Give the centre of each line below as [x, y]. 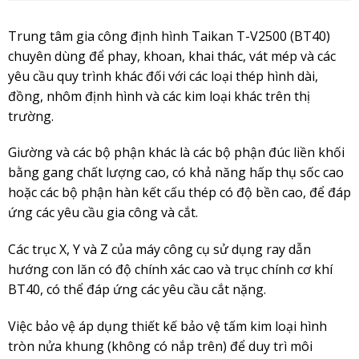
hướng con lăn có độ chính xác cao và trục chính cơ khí [170, 270]
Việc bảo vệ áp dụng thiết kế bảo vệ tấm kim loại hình [167, 326]
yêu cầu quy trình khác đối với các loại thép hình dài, [163, 76]
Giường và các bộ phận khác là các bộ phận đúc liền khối [176, 153]
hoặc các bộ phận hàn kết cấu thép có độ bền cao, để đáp [179, 193]
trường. [30, 116]
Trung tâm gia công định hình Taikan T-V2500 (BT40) [169, 36]
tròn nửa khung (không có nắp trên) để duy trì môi [160, 346]
